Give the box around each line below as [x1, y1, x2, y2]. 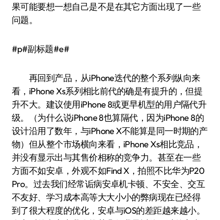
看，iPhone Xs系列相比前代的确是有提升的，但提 [12, 85, 203, 97]
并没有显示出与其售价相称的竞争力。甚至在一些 [12, 152, 201, 163]
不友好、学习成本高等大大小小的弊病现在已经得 [12, 192, 201, 203]
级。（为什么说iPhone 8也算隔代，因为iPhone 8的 [12, 112, 204, 123]
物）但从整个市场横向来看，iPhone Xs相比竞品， [12, 138, 203, 150]
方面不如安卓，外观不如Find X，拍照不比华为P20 [12, 165, 205, 176]
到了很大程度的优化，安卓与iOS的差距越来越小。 [12, 205, 205, 216]
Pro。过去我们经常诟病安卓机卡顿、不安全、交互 [12, 178, 205, 190]
